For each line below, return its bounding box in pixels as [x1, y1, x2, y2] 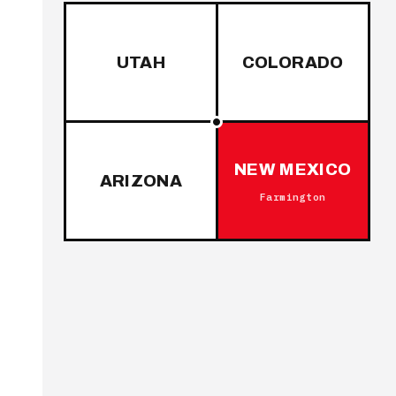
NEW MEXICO [233, 160, 352, 179]
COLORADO [241, 52, 344, 72]
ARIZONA [99, 171, 183, 190]
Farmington [259, 191, 326, 203]
